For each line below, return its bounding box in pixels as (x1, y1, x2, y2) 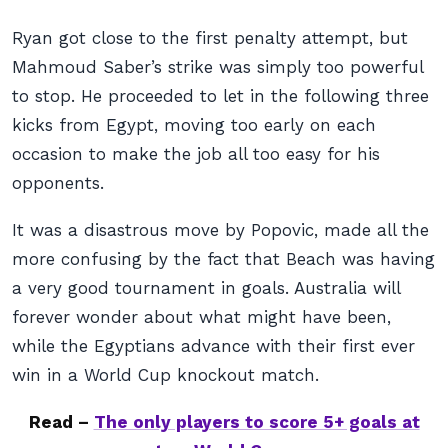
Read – (28, 412, 94, 432)
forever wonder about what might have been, (12, 307, 391, 327)
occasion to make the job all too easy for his (12, 144, 380, 164)
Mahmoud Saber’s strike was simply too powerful (12, 57, 423, 77)
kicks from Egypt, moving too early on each (12, 115, 376, 135)
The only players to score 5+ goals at (93, 412, 420, 432)
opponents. (12, 173, 104, 193)
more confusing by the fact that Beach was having (12, 249, 435, 269)
